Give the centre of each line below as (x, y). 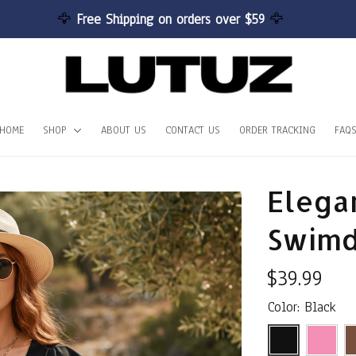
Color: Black (302, 307)
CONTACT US (193, 130)
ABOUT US (124, 130)
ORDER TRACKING (277, 130)
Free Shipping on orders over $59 (172, 19)
